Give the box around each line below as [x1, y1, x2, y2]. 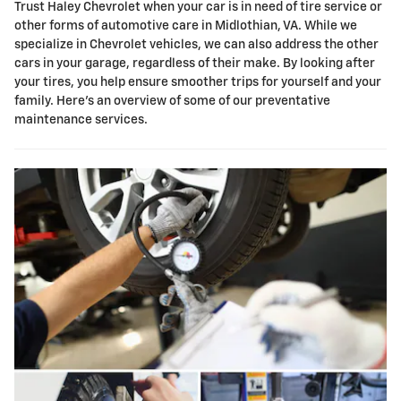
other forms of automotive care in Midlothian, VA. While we [14, 20, 357, 33]
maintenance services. [14, 114, 148, 127]
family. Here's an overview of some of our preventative [14, 95, 330, 108]
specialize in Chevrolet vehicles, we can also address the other [14, 38, 379, 52]
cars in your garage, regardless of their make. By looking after [14, 57, 375, 71]
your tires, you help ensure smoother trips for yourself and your [14, 76, 381, 90]
